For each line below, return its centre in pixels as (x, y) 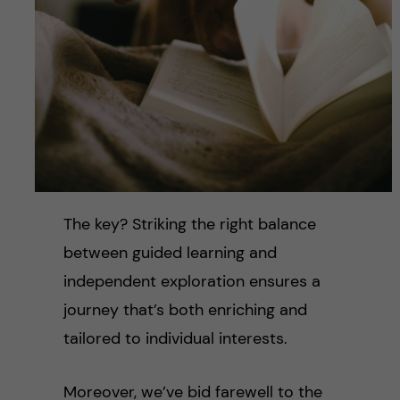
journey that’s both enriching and (185, 309)
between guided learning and (170, 252)
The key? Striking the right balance (189, 224)
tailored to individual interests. (175, 338)
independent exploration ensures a (192, 281)
